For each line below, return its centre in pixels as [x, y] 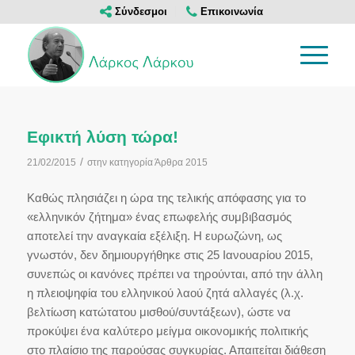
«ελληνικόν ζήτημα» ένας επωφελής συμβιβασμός [159, 216]
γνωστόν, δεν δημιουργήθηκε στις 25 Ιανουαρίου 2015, [170, 254]
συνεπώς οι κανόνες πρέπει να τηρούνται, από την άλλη [174, 273]
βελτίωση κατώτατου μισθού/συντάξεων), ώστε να [158, 311]
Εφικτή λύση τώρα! [102, 137]
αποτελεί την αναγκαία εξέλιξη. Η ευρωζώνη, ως [154, 235]
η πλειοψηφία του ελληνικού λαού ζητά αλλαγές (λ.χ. [165, 292]
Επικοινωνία [230, 11]
